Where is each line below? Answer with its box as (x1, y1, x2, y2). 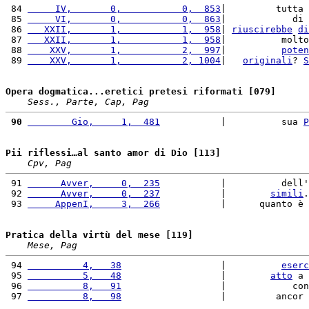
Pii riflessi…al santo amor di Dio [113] (6, 148, 221, 158)
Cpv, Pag (28, 158, 72, 168)
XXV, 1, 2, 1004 (28, 55, 221, 66)
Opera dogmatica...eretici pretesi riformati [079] (6, 86, 276, 97)
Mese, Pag (28, 240, 77, 250)
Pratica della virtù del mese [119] (6, 230, 193, 240)
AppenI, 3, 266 (28, 199, 160, 209)
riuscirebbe (232, 24, 292, 34)
